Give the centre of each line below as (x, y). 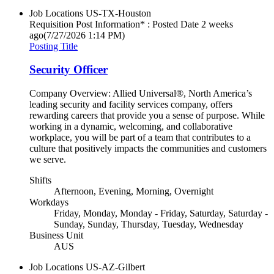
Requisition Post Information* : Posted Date (114, 24)
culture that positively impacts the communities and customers (148, 148)
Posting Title (54, 46)
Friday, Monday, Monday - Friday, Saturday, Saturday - (161, 213)
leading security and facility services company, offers (131, 104)
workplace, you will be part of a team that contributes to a (140, 137)
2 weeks (217, 24)
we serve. (48, 159)
